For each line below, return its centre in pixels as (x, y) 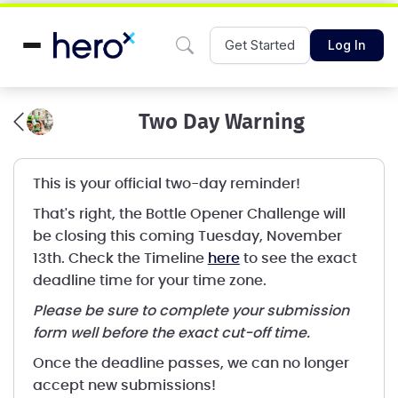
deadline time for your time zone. (149, 281)
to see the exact (298, 259)
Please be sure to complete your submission (191, 311)
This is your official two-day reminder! (166, 184)
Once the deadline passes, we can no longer (191, 363)
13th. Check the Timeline (120, 259)
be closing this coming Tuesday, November (187, 236)
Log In (347, 45)
